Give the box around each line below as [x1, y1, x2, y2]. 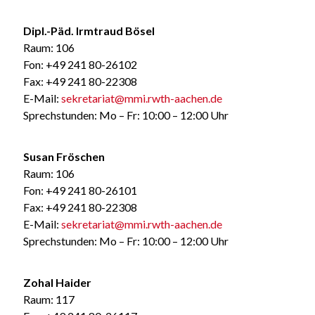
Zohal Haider [22, 275, 91, 289]
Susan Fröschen [22, 149, 105, 163]
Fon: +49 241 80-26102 [22, 57, 137, 71]
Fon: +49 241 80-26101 [22, 183, 137, 197]
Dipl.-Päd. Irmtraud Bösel [22, 23, 155, 37]
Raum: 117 [22, 292, 75, 306]
